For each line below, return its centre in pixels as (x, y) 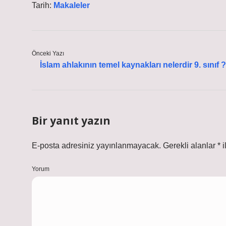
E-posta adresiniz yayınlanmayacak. (96, 146)
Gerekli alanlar (190, 146)
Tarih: (43, 5)
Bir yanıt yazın (71, 121)
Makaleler (72, 5)
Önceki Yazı (48, 53)
